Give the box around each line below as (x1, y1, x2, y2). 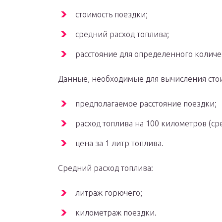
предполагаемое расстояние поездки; (75, 99, 217, 109)
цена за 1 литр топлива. (75, 139, 164, 148)
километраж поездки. (75, 208, 157, 218)
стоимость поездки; (75, 10, 148, 19)
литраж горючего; (75, 188, 142, 198)
